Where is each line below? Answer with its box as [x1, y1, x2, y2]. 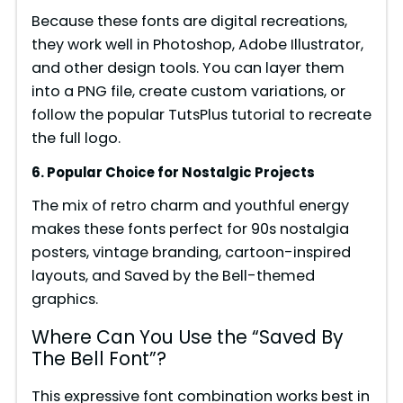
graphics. [31, 289, 98, 310]
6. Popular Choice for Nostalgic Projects [31, 162, 315, 182]
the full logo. [31, 127, 121, 148]
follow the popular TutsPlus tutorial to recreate [31, 103, 372, 125]
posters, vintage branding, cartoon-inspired [31, 242, 351, 264]
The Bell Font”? [31, 346, 166, 372]
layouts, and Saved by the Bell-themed [31, 265, 315, 287]
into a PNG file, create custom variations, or [31, 80, 345, 102]
